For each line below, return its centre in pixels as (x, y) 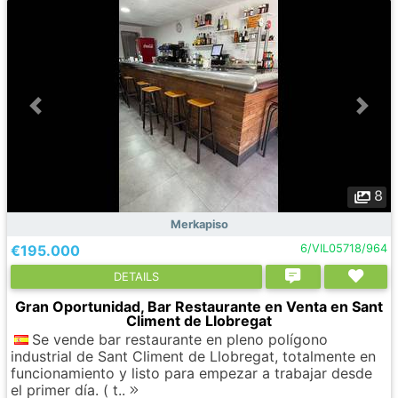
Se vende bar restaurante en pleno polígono (180, 339)
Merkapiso (199, 224)
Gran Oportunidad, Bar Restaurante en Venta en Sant (199, 306)
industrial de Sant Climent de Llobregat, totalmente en (193, 356)
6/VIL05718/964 (343, 248)
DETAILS (136, 276)
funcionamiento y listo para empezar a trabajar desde (191, 373)
